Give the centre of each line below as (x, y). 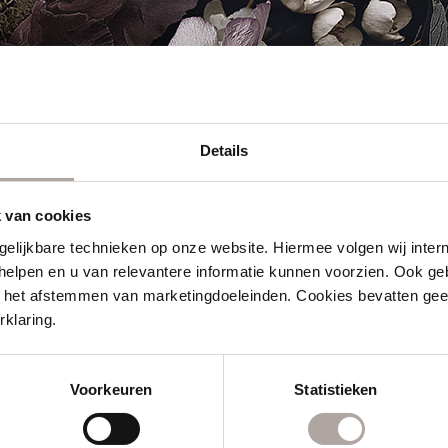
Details (224, 150)
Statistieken (336, 389)
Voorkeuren (111, 389)
